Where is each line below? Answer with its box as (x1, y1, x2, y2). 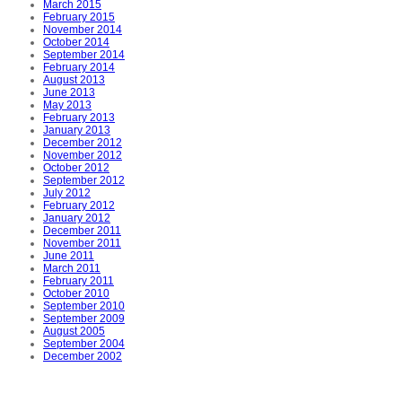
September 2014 (43, 48, 125, 61)
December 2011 (43, 224, 121, 237)
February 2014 (43, 61, 115, 74)
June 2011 (43, 249, 94, 262)
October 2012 (43, 162, 109, 174)
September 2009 (43, 312, 125, 325)
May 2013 (43, 99, 92, 111)
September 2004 (43, 337, 125, 350)
